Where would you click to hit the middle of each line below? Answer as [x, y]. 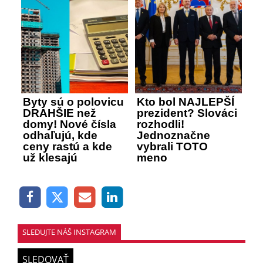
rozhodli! [161, 124]
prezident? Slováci [187, 113]
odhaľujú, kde [60, 136]
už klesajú [50, 158]
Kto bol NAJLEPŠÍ [186, 102]
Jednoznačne [173, 136]
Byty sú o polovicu [73, 102]
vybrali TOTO [172, 147]
